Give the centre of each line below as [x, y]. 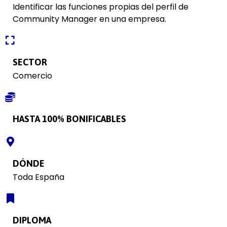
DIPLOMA [32, 220]
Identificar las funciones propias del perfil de [101, 7]
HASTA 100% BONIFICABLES [69, 119]
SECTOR [30, 62]
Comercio [32, 76]
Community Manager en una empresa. [89, 19]
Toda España [39, 177]
